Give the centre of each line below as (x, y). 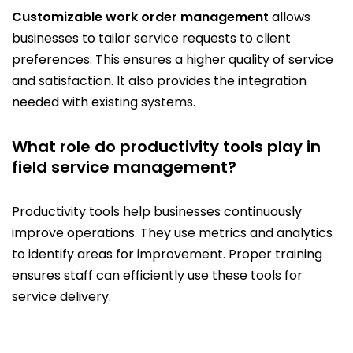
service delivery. (61, 296)
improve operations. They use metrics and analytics (172, 232)
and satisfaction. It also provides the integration (159, 80)
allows (290, 17)
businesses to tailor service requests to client (151, 38)
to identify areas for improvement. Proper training (167, 254)
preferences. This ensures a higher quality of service (173, 59)
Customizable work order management (140, 17)
